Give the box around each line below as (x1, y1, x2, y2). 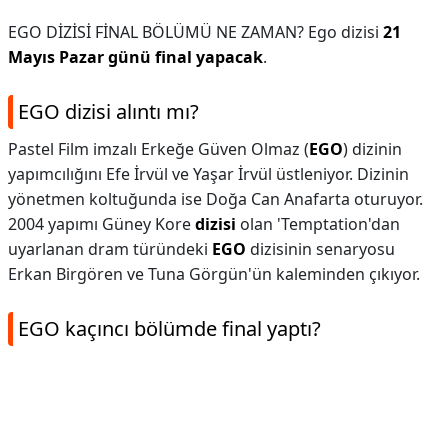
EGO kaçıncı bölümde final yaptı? (18, 315, 321, 342)
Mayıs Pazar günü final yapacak (8, 46, 263, 68)
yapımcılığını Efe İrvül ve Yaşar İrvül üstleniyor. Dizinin (8, 163, 409, 185)
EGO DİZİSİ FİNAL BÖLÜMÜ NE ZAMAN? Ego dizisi (8, 21, 383, 43)
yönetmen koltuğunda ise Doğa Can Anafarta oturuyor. (8, 188, 423, 210)
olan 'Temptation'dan (236, 213, 400, 235)
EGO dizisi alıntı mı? (18, 98, 199, 125)
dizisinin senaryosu (246, 238, 395, 260)
